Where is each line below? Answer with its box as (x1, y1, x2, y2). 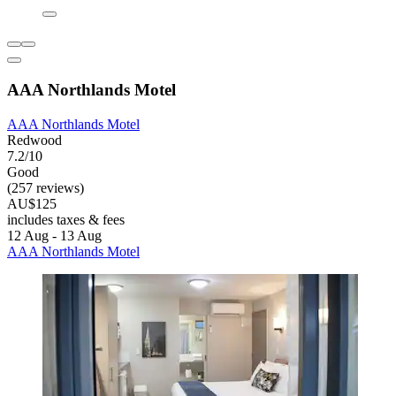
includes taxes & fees (7, 211, 125, 227)
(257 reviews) (7, 179, 84, 195)
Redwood (7, 132, 62, 148)
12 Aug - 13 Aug (7, 227, 102, 243)
